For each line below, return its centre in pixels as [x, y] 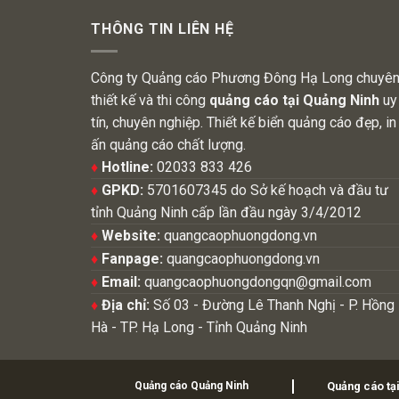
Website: [129, 235]
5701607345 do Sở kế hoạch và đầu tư [266, 190]
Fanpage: [130, 258]
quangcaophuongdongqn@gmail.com [256, 281]
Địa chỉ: [124, 305]
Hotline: [126, 167]
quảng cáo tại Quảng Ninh [294, 100]
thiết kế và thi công [150, 100]
